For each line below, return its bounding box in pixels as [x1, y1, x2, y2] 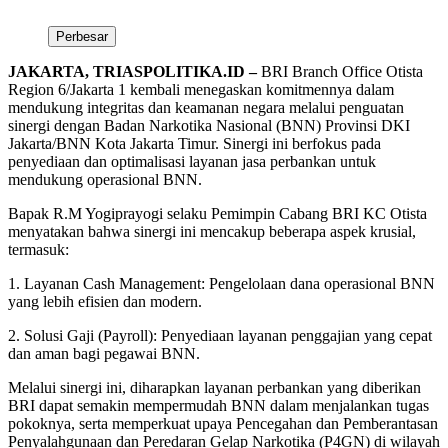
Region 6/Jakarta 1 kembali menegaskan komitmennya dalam [8, 80, 394, 98]
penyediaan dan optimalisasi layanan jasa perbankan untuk [8, 152, 376, 170]
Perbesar [56, 28, 108, 44]
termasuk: [8, 240, 69, 258]
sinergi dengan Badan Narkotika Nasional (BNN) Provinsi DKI [8, 116, 410, 134]
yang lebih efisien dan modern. [8, 292, 202, 310]
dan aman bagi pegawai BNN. [8, 344, 200, 362]
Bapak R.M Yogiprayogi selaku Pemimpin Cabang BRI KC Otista [8, 204, 427, 222]
